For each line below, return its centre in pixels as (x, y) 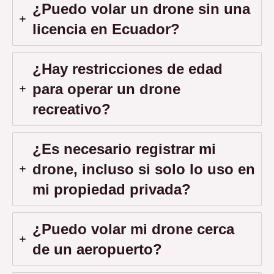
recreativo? (72, 109)
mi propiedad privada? (112, 189)
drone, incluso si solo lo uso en (144, 169)
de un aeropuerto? (97, 249)
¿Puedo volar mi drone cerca (133, 229)
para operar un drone (106, 89)
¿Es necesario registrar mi (124, 149)
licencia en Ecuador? (106, 29)
